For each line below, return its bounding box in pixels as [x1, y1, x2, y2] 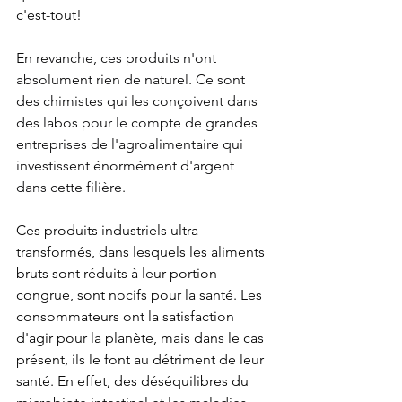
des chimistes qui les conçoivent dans [16, 92, 261, 109]
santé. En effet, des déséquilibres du [16, 372, 252, 389]
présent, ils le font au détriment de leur [16, 351, 267, 368]
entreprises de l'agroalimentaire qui [16, 135, 247, 153]
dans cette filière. [16, 179, 129, 196]
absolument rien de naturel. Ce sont [16, 71, 249, 88]
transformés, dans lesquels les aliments [16, 243, 268, 260]
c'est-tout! [16, 6, 82, 23]
